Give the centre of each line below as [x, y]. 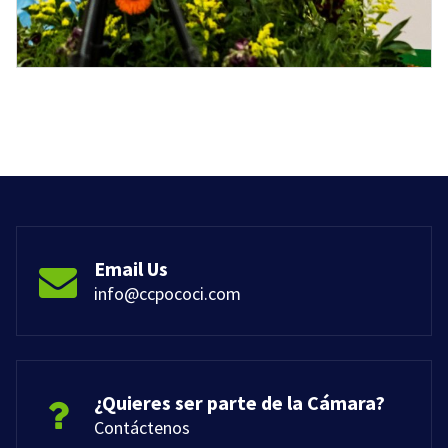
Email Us [131, 269]
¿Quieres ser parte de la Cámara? [239, 403]
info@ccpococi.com [167, 294]
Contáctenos [142, 428]
